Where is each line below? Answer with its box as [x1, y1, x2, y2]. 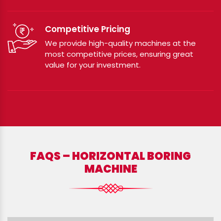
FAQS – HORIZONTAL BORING [30, 148, 191, 164]
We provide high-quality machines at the [45, 37, 196, 48]
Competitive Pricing [45, 23, 130, 35]
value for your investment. [45, 59, 141, 70]
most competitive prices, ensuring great [45, 48, 193, 59]
